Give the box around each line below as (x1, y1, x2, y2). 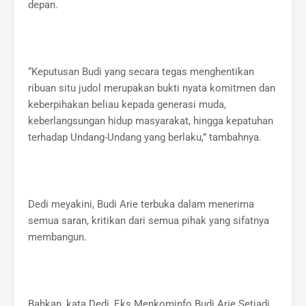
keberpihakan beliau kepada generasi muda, (28, 98, 227, 111)
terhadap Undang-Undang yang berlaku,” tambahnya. (28, 130, 262, 143)
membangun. (28, 230, 87, 243)
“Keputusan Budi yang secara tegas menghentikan (28, 65, 255, 78)
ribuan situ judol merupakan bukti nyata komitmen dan (28, 81, 276, 94)
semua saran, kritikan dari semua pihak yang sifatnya (28, 214, 270, 227)
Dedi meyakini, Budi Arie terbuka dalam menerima (28, 197, 255, 210)
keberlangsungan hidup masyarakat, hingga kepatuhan (28, 114, 274, 127)
